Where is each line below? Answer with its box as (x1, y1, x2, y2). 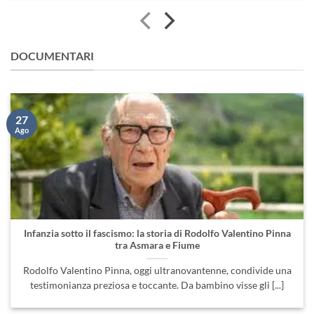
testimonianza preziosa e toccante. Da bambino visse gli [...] (30, 280, 284, 292)
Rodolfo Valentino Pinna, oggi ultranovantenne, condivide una (22, 265, 292, 277)
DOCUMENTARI (11, 48, 94, 62)
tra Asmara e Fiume (114, 240, 200, 252)
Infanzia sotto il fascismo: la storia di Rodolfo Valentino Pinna (23, 228, 291, 240)
